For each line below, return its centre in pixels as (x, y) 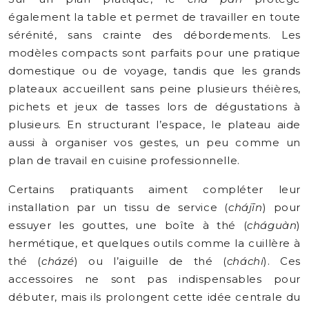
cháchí (245, 261)
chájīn (246, 207)
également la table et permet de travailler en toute (154, 17)
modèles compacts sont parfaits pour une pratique (154, 53)
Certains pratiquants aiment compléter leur (154, 189)
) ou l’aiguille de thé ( (151, 261)
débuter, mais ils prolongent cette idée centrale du (154, 297)
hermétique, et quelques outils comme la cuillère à (154, 243)
